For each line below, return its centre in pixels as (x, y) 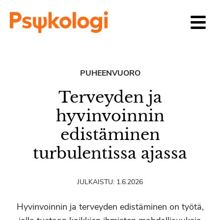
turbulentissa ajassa (110, 153)
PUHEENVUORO (110, 73)
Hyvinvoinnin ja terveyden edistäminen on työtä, (110, 207)
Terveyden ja (110, 97)
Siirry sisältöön (33, 8)
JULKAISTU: (97, 182)
